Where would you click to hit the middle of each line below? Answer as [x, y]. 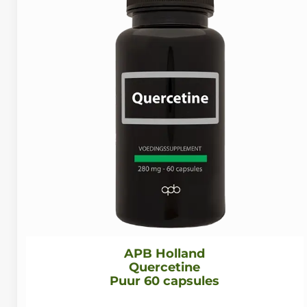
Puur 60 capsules [165, 281]
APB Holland [165, 254]
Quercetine [165, 268]
